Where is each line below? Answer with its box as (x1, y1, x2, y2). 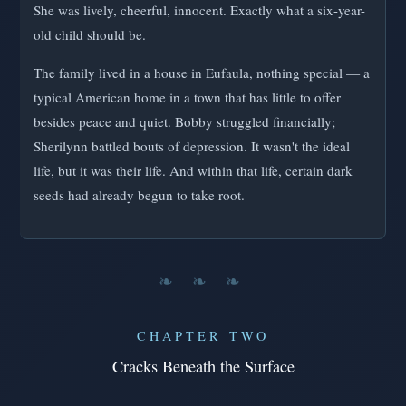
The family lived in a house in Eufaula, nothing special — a (34, 63, 370, 82)
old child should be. (34, 24, 146, 43)
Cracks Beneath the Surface (111, 354, 295, 377)
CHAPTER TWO (137, 326, 269, 344)
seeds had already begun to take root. (34, 185, 245, 204)
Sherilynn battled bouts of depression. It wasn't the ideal (34, 136, 350, 155)
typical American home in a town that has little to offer (34, 87, 341, 106)
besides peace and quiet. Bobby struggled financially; (34, 111, 335, 130)
